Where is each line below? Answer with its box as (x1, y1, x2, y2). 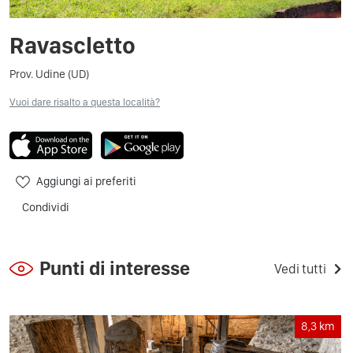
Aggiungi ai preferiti (36, 174, 136, 188)
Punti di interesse (39, 256, 190, 280)
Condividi (22, 199, 69, 214)
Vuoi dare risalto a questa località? (9, 95, 160, 108)
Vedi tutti (274, 260, 326, 277)
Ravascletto (9, 30, 136, 59)
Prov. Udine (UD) (9, 66, 89, 81)
